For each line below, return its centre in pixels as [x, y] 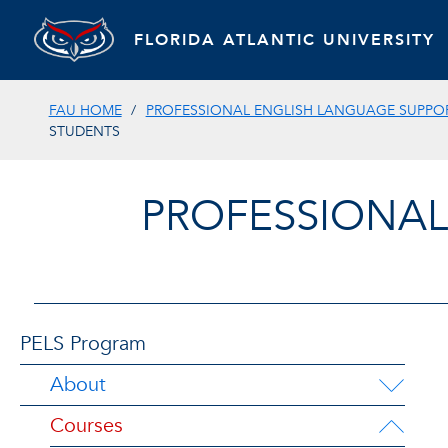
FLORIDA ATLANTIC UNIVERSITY [284, 39]
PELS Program [83, 343]
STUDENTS [86, 131]
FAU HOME [85, 110]
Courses [86, 425]
